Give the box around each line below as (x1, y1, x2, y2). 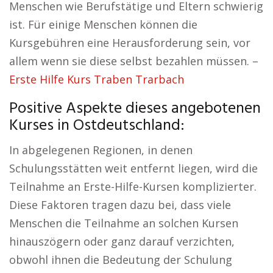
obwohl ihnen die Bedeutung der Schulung (9, 252, 232, 268)
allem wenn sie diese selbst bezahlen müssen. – (9, 54, 258, 69)
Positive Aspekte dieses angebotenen (9, 96, 261, 122)
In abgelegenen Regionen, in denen (9, 143, 193, 158)
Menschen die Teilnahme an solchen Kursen (9, 216, 238, 231)
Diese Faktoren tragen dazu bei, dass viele (9, 197, 231, 213)
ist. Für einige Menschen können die (9, 17, 197, 32)
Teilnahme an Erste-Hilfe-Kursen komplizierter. (9, 179, 257, 194)
